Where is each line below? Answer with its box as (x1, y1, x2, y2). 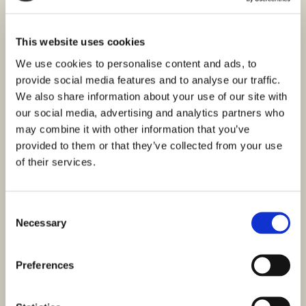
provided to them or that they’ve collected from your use (16, 139, 282, 151)
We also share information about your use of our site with (16, 90, 288, 102)
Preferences (16, 259, 74, 270)
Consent (5, 203, 43, 214)
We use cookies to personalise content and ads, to (16, 57, 257, 69)
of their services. (16, 156, 96, 167)
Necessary (16, 217, 66, 228)
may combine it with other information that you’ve (16, 123, 250, 135)
